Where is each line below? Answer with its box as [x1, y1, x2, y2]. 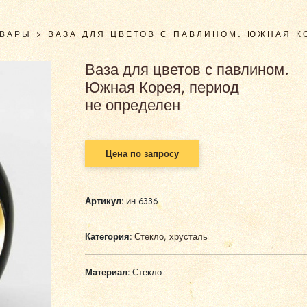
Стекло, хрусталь [134, 232, 208, 242]
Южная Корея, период [84, 78, 239, 97]
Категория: [84, 232, 132, 242]
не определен [84, 96, 180, 114]
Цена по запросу [105, 149, 179, 159]
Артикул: [84, 196, 126, 206]
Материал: [84, 267, 130, 278]
